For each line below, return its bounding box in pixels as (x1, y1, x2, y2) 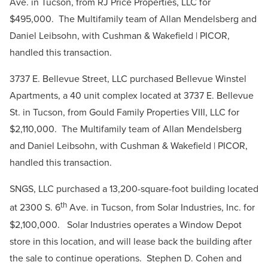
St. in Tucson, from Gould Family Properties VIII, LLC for (10, 105, 239, 120)
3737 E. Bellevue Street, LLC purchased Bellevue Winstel (10, 72, 246, 86)
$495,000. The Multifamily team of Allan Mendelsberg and (10, 12, 257, 26)
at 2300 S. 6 (10, 200, 60, 215)
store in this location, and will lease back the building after (10, 234, 252, 248)
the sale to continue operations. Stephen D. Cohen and (10, 251, 242, 265)
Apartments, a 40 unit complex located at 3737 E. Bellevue (10, 89, 254, 103)
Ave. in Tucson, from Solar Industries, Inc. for (67, 200, 255, 215)
